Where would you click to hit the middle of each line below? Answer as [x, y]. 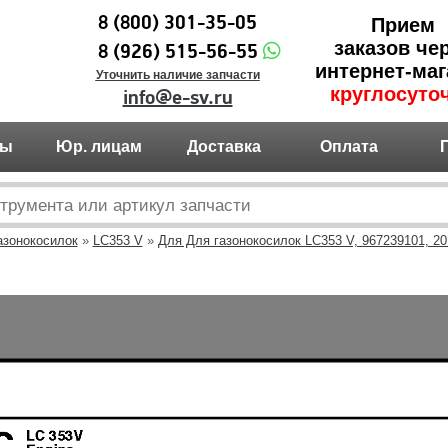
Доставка [224, 146]
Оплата [349, 146]
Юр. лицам [99, 146]
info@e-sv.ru [177, 98]
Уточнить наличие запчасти [177, 75]
